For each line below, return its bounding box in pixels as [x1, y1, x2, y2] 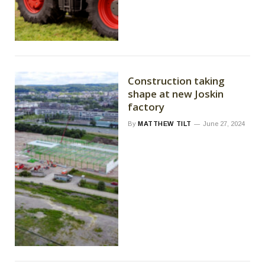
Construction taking [128, 73, 225, 88]
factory [128, 99, 165, 114]
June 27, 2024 [202, 119, 245, 127]
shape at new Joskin [128, 86, 224, 101]
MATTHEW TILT [138, 119, 192, 127]
